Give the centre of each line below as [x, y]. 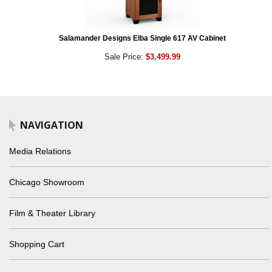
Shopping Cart [37, 244]
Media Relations [40, 151]
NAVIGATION [52, 125]
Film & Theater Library [52, 213]
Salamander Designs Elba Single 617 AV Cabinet [142, 39]
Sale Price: [125, 57]
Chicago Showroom [47, 182]
